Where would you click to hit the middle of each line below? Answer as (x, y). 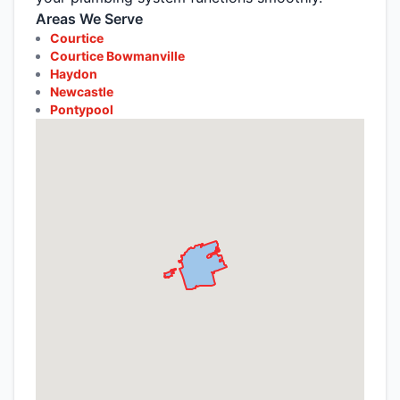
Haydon (74, 73)
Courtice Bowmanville (117, 55)
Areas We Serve (89, 18)
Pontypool (82, 109)
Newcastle (82, 91)
